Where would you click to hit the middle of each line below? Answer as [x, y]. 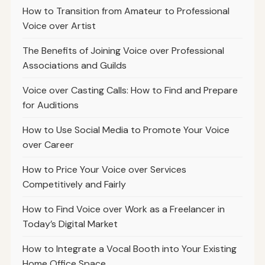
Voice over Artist [59, 25]
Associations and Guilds [74, 65]
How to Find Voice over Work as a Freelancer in [123, 209]
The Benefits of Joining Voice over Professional [123, 50]
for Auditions [50, 105]
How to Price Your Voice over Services [104, 169]
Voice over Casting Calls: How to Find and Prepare [130, 90]
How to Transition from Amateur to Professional [126, 11]
